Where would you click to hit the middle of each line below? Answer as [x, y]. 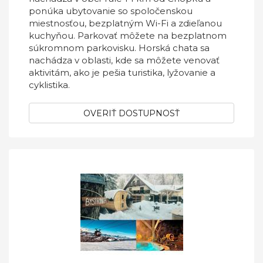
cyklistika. [49, 85]
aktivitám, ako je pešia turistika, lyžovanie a [122, 73]
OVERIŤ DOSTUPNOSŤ [131, 113]
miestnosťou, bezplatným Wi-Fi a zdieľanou [125, 23]
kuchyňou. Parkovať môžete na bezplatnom [128, 36]
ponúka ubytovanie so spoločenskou [111, 11]
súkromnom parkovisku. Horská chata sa [119, 48]
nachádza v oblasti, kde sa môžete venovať [124, 60]
